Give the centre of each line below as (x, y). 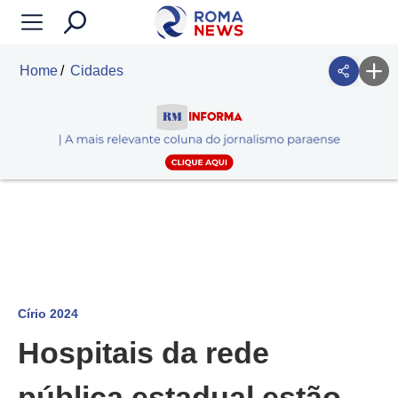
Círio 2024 (48, 314)
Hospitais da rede (143, 353)
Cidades (97, 71)
